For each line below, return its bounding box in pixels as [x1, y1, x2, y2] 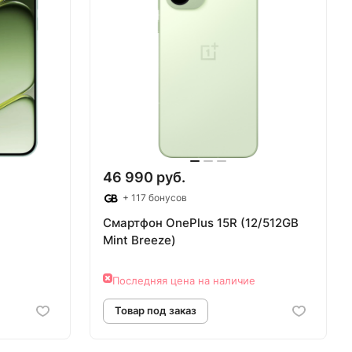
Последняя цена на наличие [112, 273, 255, 287]
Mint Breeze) [103, 233, 176, 248]
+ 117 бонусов [120, 192, 187, 204]
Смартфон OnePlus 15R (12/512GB [103, 215, 299, 231]
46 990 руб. [103, 169, 185, 186]
